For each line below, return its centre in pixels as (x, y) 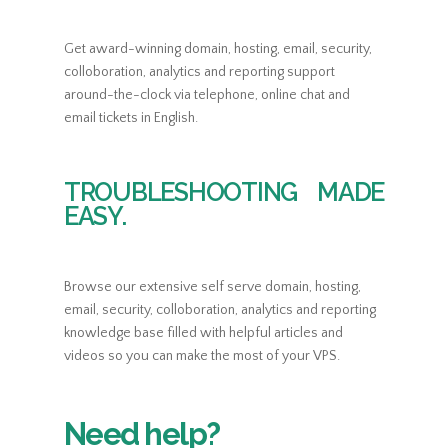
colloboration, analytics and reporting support (199, 71)
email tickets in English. (131, 117)
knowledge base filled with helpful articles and (203, 332)
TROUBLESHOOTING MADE (224, 191)
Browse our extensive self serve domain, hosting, (212, 286)
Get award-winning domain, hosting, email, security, (218, 48)
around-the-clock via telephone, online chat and (207, 94)
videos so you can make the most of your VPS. (202, 355)
